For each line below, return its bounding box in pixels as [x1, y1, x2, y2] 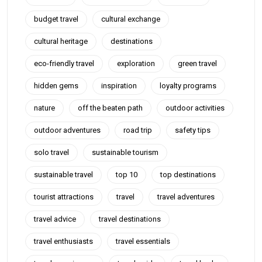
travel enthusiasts [34, 237, 93, 246]
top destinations [160, 170, 216, 179]
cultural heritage [34, 37, 88, 46]
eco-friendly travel [34, 59, 94, 68]
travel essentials [116, 237, 170, 246]
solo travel [34, 148, 69, 157]
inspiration [101, 81, 137, 90]
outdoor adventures [34, 126, 101, 135]
